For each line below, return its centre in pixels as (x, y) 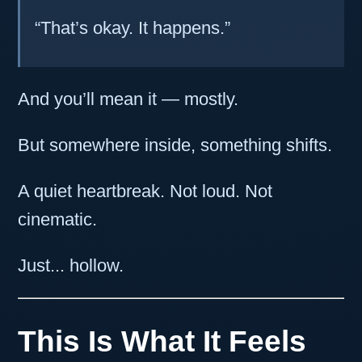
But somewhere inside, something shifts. (175, 145)
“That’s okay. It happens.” (132, 28)
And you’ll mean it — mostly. (128, 99)
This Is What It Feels (162, 341)
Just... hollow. (71, 266)
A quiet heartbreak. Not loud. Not (145, 192)
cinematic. (57, 220)
